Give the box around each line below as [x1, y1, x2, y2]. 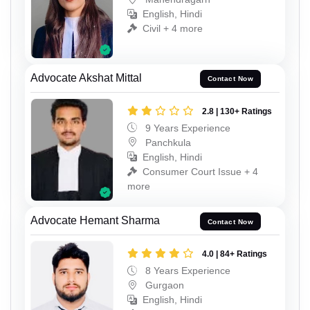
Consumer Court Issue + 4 [143, 165, 258, 177]
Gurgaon [143, 279, 184, 291]
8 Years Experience [143, 264, 230, 276]
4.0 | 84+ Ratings [202, 248, 267, 259]
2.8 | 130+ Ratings [202, 106, 272, 116]
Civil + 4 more [143, 23, 203, 35]
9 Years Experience [143, 122, 230, 134]
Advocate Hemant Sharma [30, 215, 160, 227]
